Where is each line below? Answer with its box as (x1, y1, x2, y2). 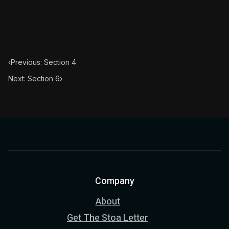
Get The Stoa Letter (67, 211, 148, 225)
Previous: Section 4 (11, 58, 76, 66)
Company (95, 174, 134, 188)
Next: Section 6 (8, 74, 60, 83)
